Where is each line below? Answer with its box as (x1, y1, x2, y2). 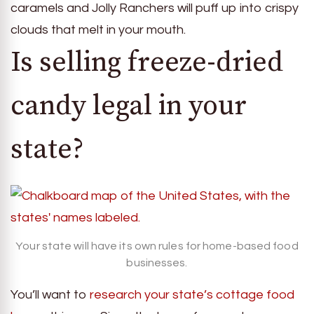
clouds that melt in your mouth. (11, 23, 186, 36)
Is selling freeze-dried (11, 45, 283, 80)
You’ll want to (11, 287, 90, 301)
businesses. (126, 257, 188, 268)
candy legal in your (11, 88, 247, 123)
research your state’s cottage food (90, 287, 294, 301)
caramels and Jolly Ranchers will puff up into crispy (11, 1, 299, 15)
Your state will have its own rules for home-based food (15, 240, 299, 252)
